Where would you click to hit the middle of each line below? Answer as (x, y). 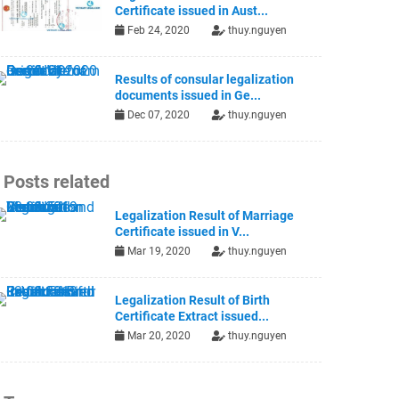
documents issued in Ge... (188, 96)
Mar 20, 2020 (158, 336)
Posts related (57, 182)
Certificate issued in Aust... (192, 11)
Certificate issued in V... (183, 232)
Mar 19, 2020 (158, 252)
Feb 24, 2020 (158, 31)
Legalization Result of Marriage (205, 216)
